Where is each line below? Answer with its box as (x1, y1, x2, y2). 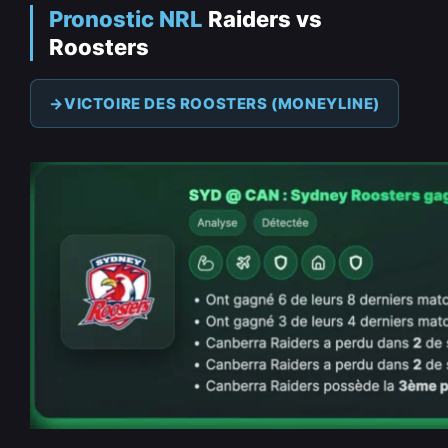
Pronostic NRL (49, 6, 204, 33)
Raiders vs (203, 6, 323, 33)
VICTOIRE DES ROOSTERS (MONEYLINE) (64, 94, 380, 114)
